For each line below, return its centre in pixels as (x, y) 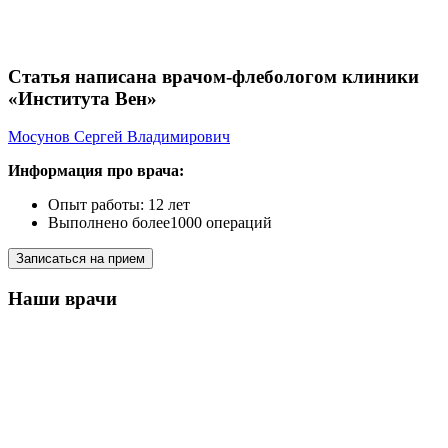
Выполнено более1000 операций (160, 223)
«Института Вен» (82, 98)
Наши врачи (62, 298)
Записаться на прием (80, 259)
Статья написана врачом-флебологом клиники (213, 76)
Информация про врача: (96, 171)
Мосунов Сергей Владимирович (119, 137)
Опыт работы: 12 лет (119, 205)
